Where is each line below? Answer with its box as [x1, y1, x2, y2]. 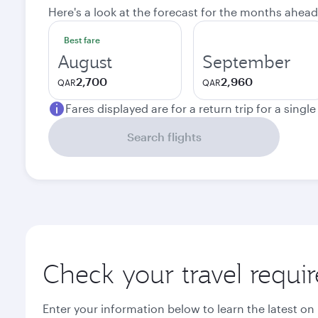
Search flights [126, 130, 202, 143]
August [57, 50, 112, 73]
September [202, 50, 291, 73]
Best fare [64, 35, 100, 45]
